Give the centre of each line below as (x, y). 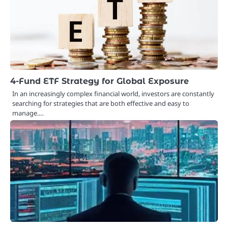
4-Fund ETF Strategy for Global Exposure (99, 81)
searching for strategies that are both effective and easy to (101, 103)
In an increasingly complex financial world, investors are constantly (113, 93)
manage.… (28, 113)
